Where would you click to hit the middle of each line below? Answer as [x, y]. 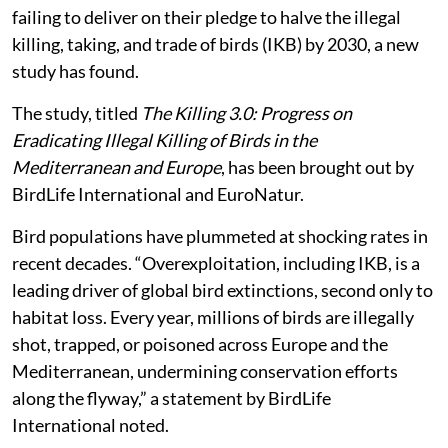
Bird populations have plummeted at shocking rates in [220, 235]
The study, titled [76, 112]
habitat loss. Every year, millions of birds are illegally [213, 316]
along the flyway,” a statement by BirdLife [171, 397]
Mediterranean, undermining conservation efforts [205, 370]
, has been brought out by [317, 166]
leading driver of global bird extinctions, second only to [222, 289]
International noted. [90, 424]
